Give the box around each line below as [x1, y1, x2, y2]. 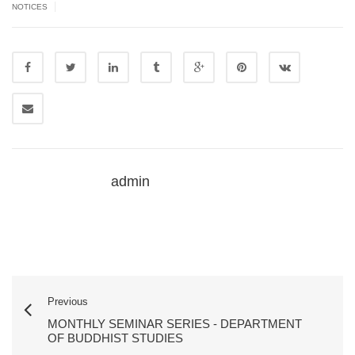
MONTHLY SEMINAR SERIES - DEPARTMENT [48, 317, 302, 330]
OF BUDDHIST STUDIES [48, 331, 183, 345]
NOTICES [12, 2, 48, 11]
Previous [48, 296, 88, 307]
